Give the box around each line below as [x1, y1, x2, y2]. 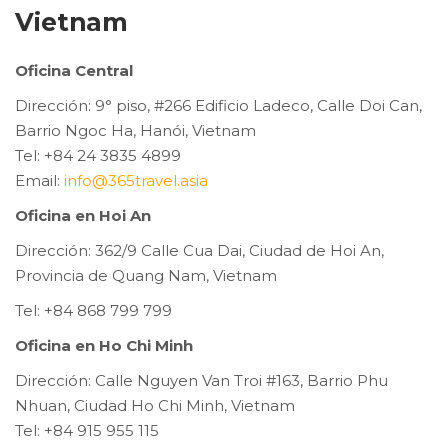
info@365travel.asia [64, 171, 208, 190]
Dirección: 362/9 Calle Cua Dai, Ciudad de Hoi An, [15, 241, 384, 260]
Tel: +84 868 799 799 [15, 301, 172, 320]
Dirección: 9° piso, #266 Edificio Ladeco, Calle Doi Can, [15, 96, 422, 115]
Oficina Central [15, 61, 133, 80]
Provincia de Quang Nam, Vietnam [15, 266, 277, 285]
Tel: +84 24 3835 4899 [15, 146, 181, 165]
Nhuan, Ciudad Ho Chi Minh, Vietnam [15, 396, 295, 415]
